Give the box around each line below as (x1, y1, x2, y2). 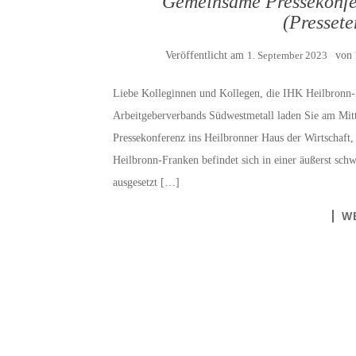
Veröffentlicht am (164, 48, 247, 61)
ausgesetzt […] (113, 176, 180, 188)
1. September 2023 (246, 48, 327, 61)
